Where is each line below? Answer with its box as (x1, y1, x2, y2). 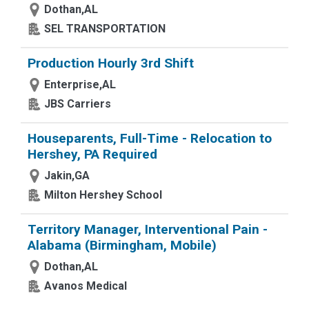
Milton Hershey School (44, 188, 162, 201)
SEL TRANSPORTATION (44, 22, 166, 35)
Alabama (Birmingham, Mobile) (28, 237, 217, 253)
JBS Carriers (44, 97, 111, 110)
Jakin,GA (44, 169, 90, 182)
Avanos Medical (44, 279, 127, 292)
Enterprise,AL (44, 78, 116, 91)
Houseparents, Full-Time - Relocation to (28, 130, 272, 146)
